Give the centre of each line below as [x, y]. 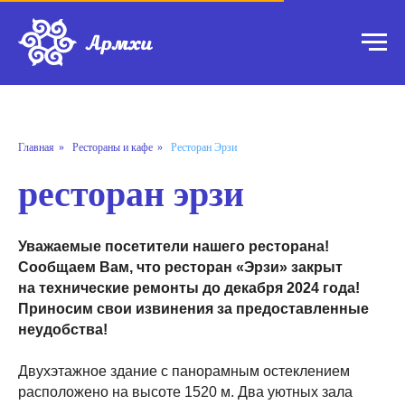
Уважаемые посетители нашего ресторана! [174, 247]
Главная [36, 147]
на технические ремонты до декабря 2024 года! [189, 288]
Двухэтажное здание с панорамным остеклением [184, 372]
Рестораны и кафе [113, 147]
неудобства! [63, 330]
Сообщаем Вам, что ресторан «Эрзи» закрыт [180, 268]
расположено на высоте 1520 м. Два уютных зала [185, 392]
